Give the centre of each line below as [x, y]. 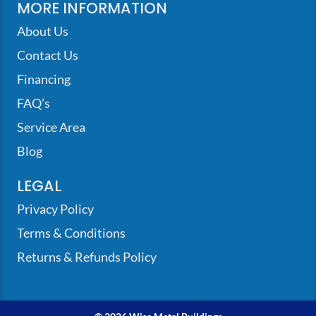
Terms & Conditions [71, 233]
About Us [43, 31]
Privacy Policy [55, 209]
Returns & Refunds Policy [87, 257]
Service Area [51, 127]
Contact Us [48, 55]
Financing [44, 79]
